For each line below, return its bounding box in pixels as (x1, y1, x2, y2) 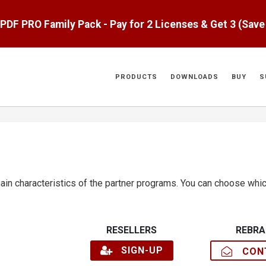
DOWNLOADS (170, 73, 218, 81)
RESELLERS (106, 224, 157, 236)
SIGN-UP (112, 245, 163, 256)
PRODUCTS (115, 73, 157, 81)
